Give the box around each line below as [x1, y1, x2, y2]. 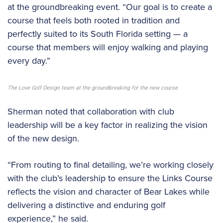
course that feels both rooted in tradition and [7, 14, 180, 27]
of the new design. [7, 132, 79, 145]
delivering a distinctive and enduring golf [7, 199, 165, 212]
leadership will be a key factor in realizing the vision [7, 118, 208, 132]
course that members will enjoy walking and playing [7, 41, 208, 54]
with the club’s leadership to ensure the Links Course [7, 172, 213, 185]
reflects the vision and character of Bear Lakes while [7, 185, 210, 199]
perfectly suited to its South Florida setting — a [7, 27, 188, 41]
